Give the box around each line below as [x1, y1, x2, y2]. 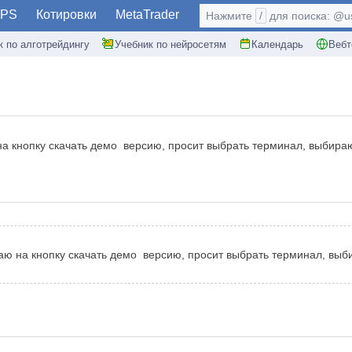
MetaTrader [115, 8, 179, 21]
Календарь [251, 38, 303, 50]
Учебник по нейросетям [115, 38, 226, 50]
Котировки [36, 8, 97, 21]
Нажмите [206, 9, 255, 22]
